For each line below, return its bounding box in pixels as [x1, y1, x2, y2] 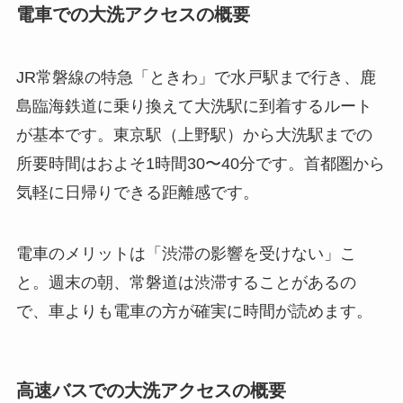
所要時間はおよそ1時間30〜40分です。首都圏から [15, 154, 385, 173]
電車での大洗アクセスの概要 [15, 4, 250, 25]
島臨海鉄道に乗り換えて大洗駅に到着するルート [15, 96, 372, 115]
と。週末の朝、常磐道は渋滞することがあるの [15, 273, 356, 291]
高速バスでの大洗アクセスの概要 [15, 380, 286, 400]
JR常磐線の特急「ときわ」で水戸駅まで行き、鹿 [15, 67, 376, 86]
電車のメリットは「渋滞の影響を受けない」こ [15, 244, 356, 263]
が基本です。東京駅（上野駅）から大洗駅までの [15, 125, 372, 144]
